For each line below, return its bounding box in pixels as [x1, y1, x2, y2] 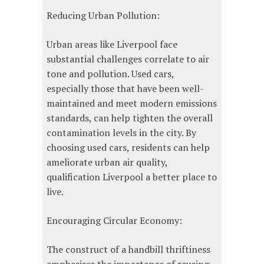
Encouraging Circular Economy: [47, 214, 182, 227]
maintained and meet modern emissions [47, 97, 217, 110]
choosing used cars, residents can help [47, 141, 210, 154]
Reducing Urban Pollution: [47, 9, 160, 22]
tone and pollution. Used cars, [47, 67, 174, 81]
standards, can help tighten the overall [47, 111, 213, 125]
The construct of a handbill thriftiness [47, 243, 210, 256]
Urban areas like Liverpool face [47, 38, 177, 51]
